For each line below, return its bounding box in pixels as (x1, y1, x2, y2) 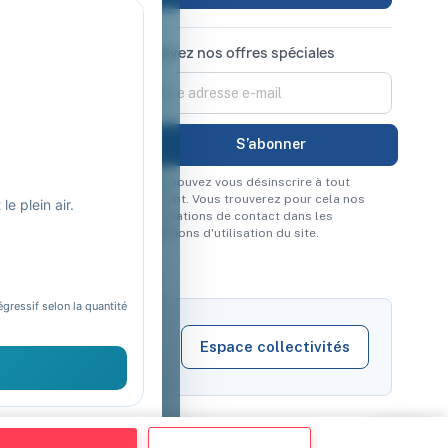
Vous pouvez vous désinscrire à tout (137, 174, 351, 189)
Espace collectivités (200, 338, 350, 356)
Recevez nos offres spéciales (137, 43, 336, 62)
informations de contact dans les (137, 208, 334, 223)
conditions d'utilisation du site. (137, 225, 320, 240)
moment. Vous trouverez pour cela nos (137, 191, 366, 206)
